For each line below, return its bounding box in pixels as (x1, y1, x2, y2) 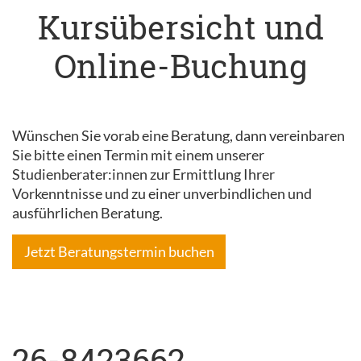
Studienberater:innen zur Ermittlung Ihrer (12, 165, 275, 183)
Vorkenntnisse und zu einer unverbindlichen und (12, 185, 312, 202)
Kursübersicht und (37, 6, 324, 48)
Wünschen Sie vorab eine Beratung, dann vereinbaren (12, 127, 345, 144)
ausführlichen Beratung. (12, 204, 163, 222)
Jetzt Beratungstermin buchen (23, 242, 214, 260)
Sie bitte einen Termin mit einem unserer (12, 146, 264, 164)
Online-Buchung (53, 44, 308, 87)
